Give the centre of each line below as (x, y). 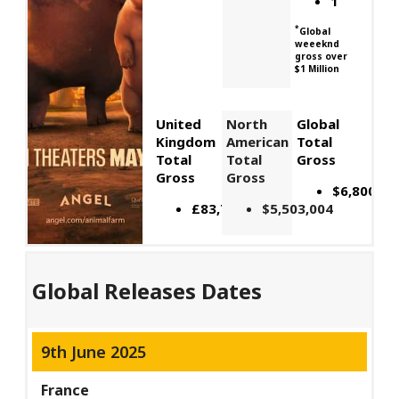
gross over (322, 57)
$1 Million (318, 69)
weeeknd (318, 44)
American (257, 142)
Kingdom (185, 142)
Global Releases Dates (147, 291)
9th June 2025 (94, 352)
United (178, 124)
